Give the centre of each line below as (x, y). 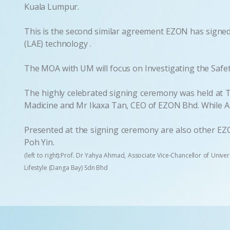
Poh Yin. (39, 142)
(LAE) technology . (58, 43)
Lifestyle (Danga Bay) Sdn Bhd (66, 167)
